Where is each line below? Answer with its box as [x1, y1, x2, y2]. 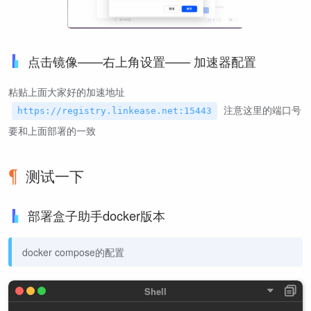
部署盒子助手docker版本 [28, 206, 165, 225]
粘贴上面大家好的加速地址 [8, 84, 125, 99]
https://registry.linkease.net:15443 [17, 105, 212, 116]
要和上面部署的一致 [8, 123, 96, 137]
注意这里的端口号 [221, 102, 301, 117]
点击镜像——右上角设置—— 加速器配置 [28, 51, 256, 70]
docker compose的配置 [22, 244, 124, 259]
